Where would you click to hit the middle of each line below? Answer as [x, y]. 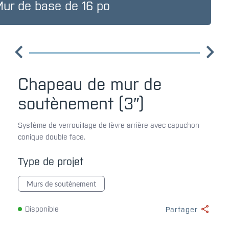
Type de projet [51, 161]
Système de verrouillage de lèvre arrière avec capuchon [109, 125]
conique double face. [52, 137]
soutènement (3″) [81, 104]
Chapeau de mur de [90, 84]
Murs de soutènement [61, 184]
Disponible [42, 209]
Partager [182, 209]
